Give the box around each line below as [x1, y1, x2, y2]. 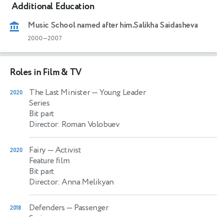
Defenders [29, 201, 65, 214]
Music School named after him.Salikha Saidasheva [28, 19, 198, 31]
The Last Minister [29, 86, 90, 98]
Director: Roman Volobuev [29, 118, 120, 130]
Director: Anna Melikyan [29, 176, 114, 188]
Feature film [29, 155, 70, 167]
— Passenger [64, 201, 108, 214]
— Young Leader [90, 86, 146, 98]
